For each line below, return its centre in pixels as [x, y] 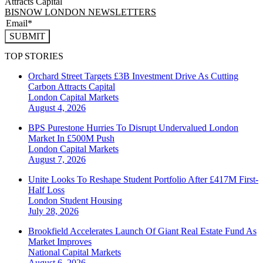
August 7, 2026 [57, 159]
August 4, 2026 [57, 107]
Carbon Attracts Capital [72, 86]
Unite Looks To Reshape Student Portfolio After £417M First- [143, 179]
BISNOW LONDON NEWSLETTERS [80, 12]
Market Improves [60, 241]
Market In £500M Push [71, 138]
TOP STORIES [34, 56]
